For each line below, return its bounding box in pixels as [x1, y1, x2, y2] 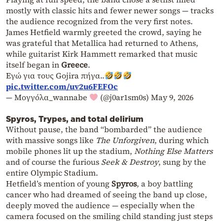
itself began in [6, 59, 61, 71]
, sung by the [158, 156, 206, 168]
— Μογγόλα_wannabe [6, 92, 89, 103]
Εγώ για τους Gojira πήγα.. [6, 70, 105, 81]
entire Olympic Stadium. [6, 167, 98, 179]
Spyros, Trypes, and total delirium [6, 114, 144, 124]
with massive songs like [6, 135, 96, 146]
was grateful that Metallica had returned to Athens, [6, 37, 198, 49]
